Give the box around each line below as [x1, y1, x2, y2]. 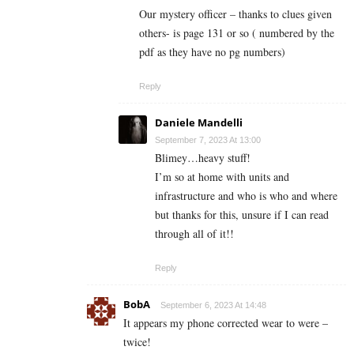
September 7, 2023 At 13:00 [155, 134, 261, 145]
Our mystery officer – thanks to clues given [139, 6, 332, 21]
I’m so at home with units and [155, 168, 289, 184]
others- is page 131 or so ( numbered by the [139, 24, 334, 40]
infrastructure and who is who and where [155, 187, 337, 203]
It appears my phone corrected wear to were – [123, 314, 328, 330]
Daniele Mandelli [155, 115, 243, 130]
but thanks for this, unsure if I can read [155, 206, 329, 222]
